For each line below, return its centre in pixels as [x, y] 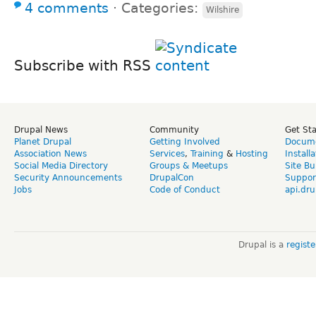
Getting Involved [185, 142]
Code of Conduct [185, 190]
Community [174, 130]
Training [207, 154]
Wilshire [223, 10]
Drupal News [41, 130]
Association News [50, 154]
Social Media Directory [61, 166]
